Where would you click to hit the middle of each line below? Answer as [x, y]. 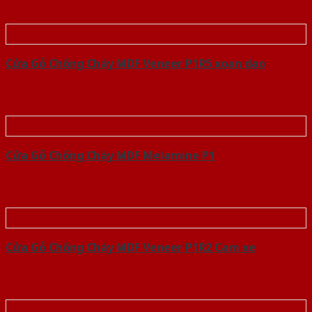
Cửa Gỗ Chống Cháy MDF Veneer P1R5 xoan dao [135, 64]
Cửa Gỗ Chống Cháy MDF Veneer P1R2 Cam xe [131, 248]
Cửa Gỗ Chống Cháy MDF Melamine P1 [110, 156]
